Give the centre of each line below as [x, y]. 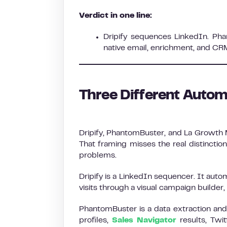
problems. [98, 156]
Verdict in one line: [116, 16]
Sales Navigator [144, 220]
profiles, [96, 220]
